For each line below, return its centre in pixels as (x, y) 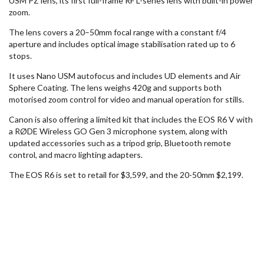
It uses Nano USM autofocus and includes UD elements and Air (125, 76)
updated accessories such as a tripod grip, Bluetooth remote (120, 143)
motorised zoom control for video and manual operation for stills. (126, 100)
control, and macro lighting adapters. (76, 155)
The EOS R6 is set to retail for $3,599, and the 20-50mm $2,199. (127, 175)
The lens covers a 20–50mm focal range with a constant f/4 (118, 32)
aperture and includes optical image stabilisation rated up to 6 (122, 44)
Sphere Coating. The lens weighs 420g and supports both (115, 88)
